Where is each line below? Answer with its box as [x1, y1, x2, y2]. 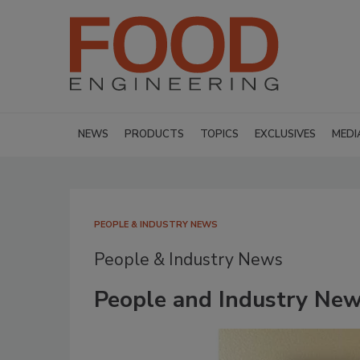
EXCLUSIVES [255, 127, 316, 141]
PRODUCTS [125, 127, 184, 141]
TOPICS [200, 127, 239, 141]
